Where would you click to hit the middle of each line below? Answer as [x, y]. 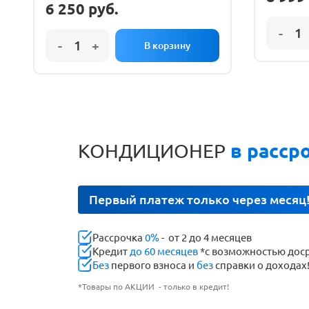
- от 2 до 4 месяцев [206, 237]
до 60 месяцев [164, 251]
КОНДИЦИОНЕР [152, 151]
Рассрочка [119, 237]
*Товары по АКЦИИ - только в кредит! [153, 287]
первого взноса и [153, 265]
